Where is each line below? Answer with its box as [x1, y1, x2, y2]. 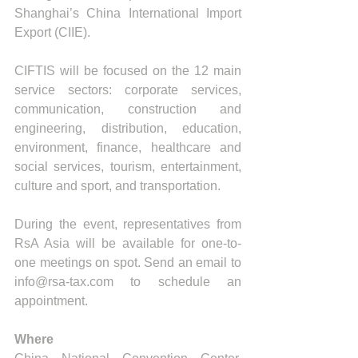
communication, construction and [14, 102, 241, 116]
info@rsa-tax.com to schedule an [14, 275, 241, 288]
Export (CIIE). [14, 26, 90, 39]
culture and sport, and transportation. [14, 179, 224, 193]
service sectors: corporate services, [14, 83, 241, 97]
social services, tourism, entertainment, [14, 160, 241, 173]
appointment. [14, 294, 88, 308]
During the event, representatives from [14, 217, 241, 231]
